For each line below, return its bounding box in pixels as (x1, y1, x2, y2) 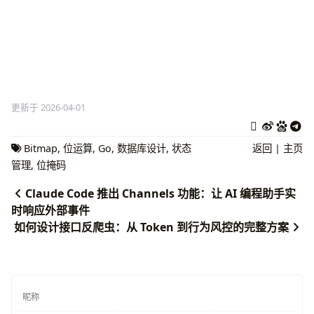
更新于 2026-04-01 (11, 101, 86, 114)
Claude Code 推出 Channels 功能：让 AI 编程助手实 (25, 185, 296, 201)
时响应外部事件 (11, 202, 90, 218)
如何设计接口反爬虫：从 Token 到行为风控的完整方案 (14, 219, 289, 235)
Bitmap (24, 141, 57, 155)
